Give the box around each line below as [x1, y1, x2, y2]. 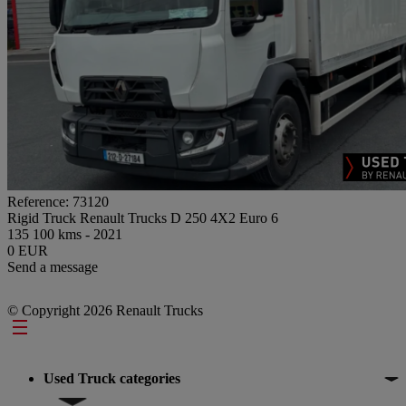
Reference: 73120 [7, 193, 109, 209]
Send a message [7, 258, 98, 275]
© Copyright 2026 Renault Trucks [7, 302, 203, 318]
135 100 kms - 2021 [7, 226, 122, 242]
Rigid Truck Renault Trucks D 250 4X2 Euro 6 [7, 209, 278, 226]
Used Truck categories [43, 370, 180, 386]
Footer [6, 317, 69, 342]
